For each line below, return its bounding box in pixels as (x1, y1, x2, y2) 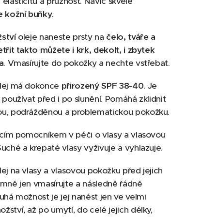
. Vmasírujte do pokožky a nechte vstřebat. (3, 58, 170, 68)
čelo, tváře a (104, 31, 155, 42)
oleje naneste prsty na (15, 31, 104, 42)
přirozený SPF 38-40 (61, 80, 144, 91)
